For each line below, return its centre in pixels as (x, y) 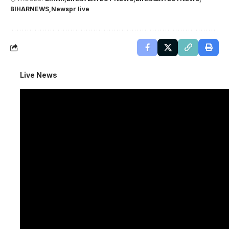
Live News (39, 75)
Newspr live (70, 9)
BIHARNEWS (30, 9)
